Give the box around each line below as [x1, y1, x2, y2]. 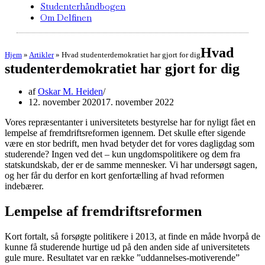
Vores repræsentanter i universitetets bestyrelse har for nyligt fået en [5, 117, 256, 127]
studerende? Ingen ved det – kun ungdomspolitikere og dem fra [5, 149, 240, 159]
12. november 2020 [28, 97, 101, 107]
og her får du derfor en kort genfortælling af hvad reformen [5, 170, 224, 180]
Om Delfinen [40, 12, 92, 23]
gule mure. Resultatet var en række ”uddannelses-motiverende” [5, 252, 240, 263]
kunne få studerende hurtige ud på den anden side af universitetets [5, 241, 250, 252]
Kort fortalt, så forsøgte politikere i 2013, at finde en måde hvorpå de [5, 231, 260, 241]
